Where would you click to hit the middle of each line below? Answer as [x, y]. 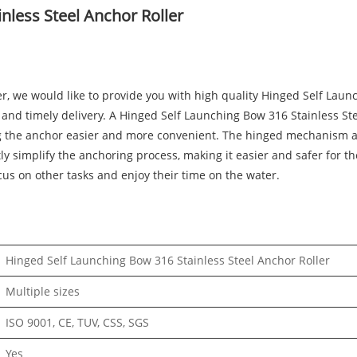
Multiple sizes [43, 292]
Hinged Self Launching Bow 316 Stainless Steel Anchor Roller [168, 261]
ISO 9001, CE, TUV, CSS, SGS [77, 323]
